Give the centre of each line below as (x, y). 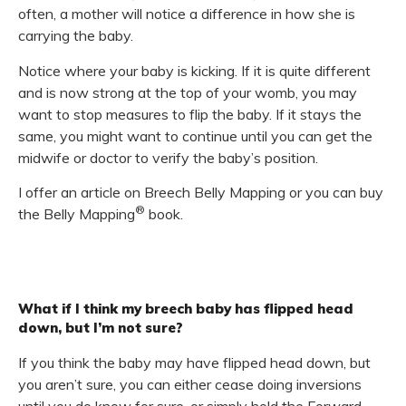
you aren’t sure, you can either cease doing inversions (190, 385)
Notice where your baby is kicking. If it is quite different (194, 70)
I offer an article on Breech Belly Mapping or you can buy (201, 192)
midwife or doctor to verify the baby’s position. (168, 157)
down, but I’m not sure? (101, 328)
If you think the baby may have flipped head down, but (194, 363)
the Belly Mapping (77, 214)
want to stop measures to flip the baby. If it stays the (190, 114)
